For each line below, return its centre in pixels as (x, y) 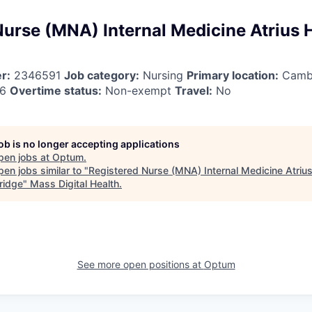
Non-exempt (138, 90)
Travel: (194, 90)
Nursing (163, 75)
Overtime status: (56, 90)
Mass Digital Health (75, 183)
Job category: (102, 75)
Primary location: (233, 75)
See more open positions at (140, 264)
